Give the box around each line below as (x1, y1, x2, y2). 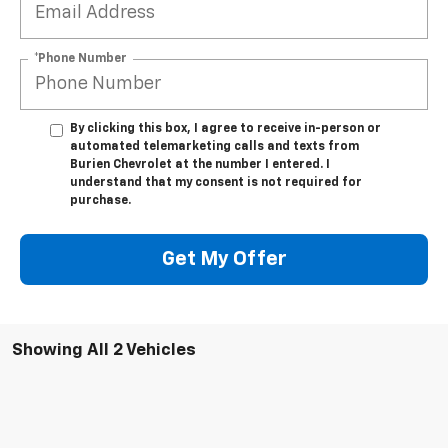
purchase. (70, 194, 131, 207)
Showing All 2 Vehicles (12, 341, 196, 359)
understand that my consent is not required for (70, 176, 362, 189)
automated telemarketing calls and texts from (70, 140, 359, 153)
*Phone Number (34, 52, 127, 65)
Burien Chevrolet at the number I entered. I (70, 158, 330, 171)
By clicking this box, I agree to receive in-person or (70, 122, 381, 135)
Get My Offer (161, 249, 287, 270)
